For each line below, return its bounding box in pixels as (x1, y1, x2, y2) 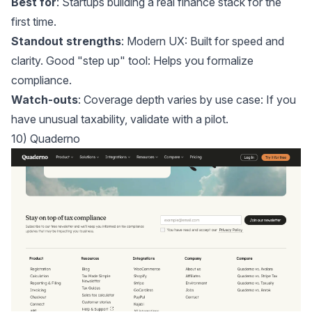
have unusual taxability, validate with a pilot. (11, 112, 228, 127)
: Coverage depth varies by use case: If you (78, 93, 296, 107)
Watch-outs (11, 93, 78, 107)
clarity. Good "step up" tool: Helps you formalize (11, 54, 253, 68)
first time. (11, 15, 56, 29)
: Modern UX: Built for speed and (121, 34, 284, 49)
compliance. (11, 73, 72, 88)
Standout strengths (11, 34, 121, 49)
